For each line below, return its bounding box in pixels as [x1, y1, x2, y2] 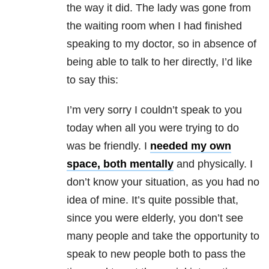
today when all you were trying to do [67, 122, 239, 134]
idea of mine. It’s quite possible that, [67, 194, 238, 207]
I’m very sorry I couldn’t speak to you [67, 104, 242, 116]
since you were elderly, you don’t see [67, 212, 243, 225]
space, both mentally [67, 158, 174, 171]
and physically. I [174, 158, 253, 171]
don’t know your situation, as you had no [67, 176, 259, 189]
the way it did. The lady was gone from [67, 2, 251, 14]
